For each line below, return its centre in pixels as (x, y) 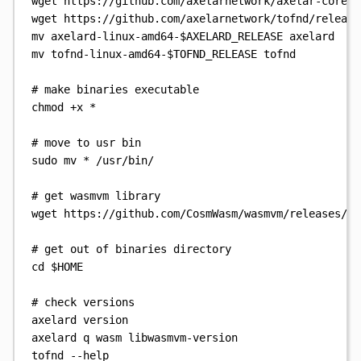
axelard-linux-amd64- (116, 36)
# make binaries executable (116, 89)
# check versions (83, 302)
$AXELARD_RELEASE (232, 36)
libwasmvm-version (183, 337)
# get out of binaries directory (132, 249)
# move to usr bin (87, 142)
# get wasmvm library (96, 195)
